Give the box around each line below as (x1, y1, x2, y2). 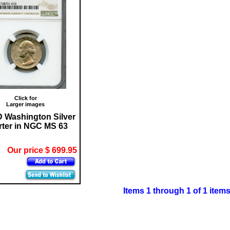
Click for (14, 94, 37, 101)
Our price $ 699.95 (7, 145, 77, 155)
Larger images (6, 101, 45, 107)
